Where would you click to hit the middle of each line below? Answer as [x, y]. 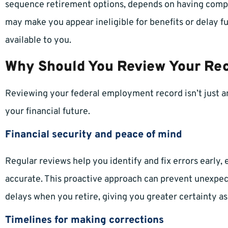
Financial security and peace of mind [94, 135]
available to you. [38, 41]
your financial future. [48, 112]
